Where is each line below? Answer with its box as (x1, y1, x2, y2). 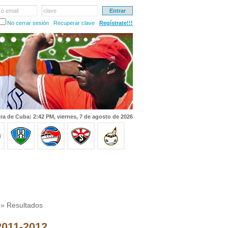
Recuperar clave (53, 20, 95, 26)
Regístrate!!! (99, 20, 133, 26)
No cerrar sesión (7, 20, 49, 26)
